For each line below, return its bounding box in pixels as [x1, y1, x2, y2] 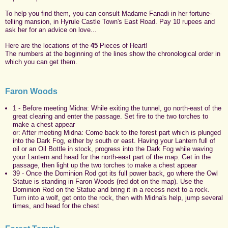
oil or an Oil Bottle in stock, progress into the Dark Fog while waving [13, 145, 213, 153]
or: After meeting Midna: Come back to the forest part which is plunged [13, 128, 221, 136]
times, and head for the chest [13, 202, 99, 210]
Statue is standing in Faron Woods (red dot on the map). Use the [13, 177, 203, 185]
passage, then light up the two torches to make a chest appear [13, 161, 197, 169]
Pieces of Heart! [98, 41, 148, 49]
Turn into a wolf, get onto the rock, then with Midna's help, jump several [13, 193, 223, 202]
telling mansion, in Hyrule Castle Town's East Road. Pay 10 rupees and [5, 17, 215, 25]
